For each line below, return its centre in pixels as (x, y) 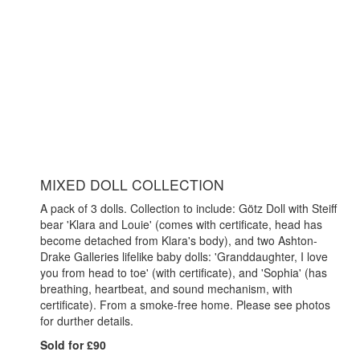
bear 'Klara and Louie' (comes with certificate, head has (181, 224)
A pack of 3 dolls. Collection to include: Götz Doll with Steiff (188, 208)
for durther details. (87, 321)
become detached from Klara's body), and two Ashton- (179, 240)
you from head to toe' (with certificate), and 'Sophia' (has (184, 272)
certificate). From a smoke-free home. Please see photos (185, 305)
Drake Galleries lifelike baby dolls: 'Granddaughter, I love (184, 256)
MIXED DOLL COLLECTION (132, 184)
